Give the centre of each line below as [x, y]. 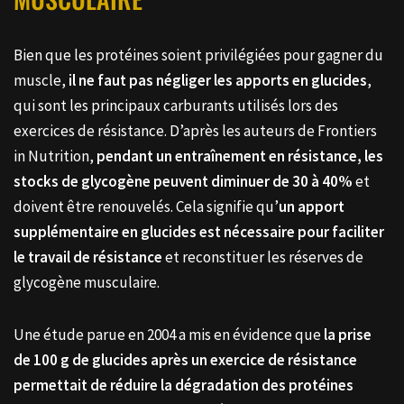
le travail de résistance [88, 257]
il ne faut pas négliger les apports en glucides [218, 80]
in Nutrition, [55, 156]
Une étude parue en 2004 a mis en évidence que [169, 334]
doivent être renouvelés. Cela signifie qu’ [146, 206]
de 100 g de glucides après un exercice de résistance [185, 359]
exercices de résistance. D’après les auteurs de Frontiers [195, 130]
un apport [312, 206]
